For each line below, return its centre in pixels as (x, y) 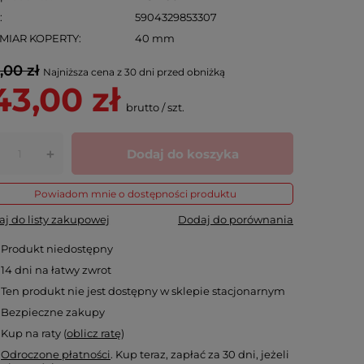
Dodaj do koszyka (182, 154)
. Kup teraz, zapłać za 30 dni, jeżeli (200, 354)
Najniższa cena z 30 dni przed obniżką (134, 72)
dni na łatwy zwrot (62, 270)
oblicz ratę (94, 333)
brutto (142, 107)
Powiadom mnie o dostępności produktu (135, 194)
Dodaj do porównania (236, 219)
